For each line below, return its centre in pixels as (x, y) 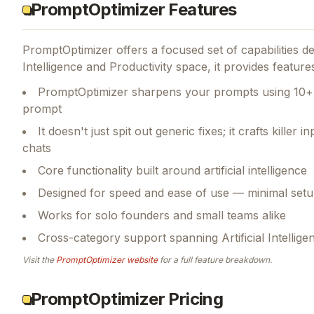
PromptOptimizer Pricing (127, 299)
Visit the (39, 259)
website (141, 259)
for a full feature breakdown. (215, 259)
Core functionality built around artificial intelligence (172, 170)
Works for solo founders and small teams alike (162, 215)
